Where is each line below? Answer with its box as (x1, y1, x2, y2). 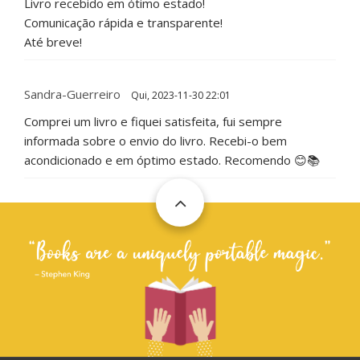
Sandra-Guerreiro (24, 86, 121, 103)
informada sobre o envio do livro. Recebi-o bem (24, 133, 287, 149)
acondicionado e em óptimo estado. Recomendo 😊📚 (24, 152, 320, 169)
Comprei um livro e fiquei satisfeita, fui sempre (24, 113, 282, 130)
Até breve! (24, 34, 82, 51)
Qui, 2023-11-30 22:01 (129, 88, 231, 103)
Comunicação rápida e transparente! (24, 14, 223, 31)
